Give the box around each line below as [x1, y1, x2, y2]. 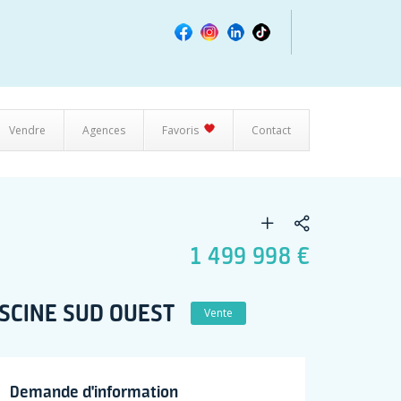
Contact [252, 123, 291, 138]
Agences [82, 123, 125, 138]
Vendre [9, 123, 46, 138]
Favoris [162, 123, 199, 138]
